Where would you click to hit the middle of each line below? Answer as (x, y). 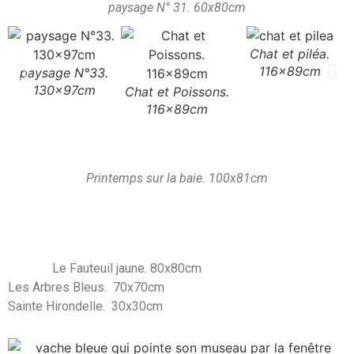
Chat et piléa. (290, 54)
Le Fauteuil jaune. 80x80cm (173, 269)
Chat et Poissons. (177, 92)
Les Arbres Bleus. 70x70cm (159, 288)
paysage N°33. (64, 73)
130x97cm (64, 90)
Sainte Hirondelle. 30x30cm (88, 307)
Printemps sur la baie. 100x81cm (177, 179)
